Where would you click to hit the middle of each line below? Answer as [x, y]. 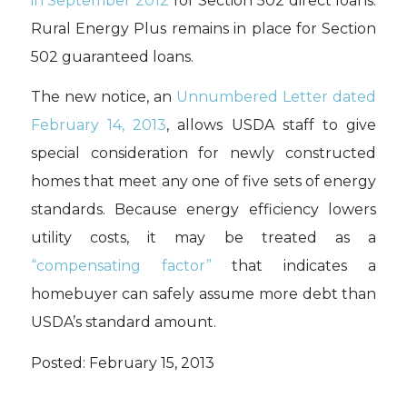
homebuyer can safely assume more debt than [203, 294]
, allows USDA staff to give [272, 125]
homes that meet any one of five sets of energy [203, 182]
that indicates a [294, 266]
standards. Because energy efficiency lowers [203, 210]
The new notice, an [104, 97]
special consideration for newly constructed [203, 154]
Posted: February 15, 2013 [122, 362]
